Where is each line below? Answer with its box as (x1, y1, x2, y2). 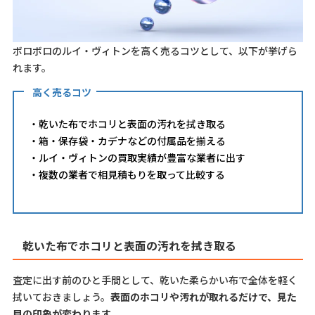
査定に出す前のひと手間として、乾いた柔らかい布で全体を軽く (12, 273, 297, 288)
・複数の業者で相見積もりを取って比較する (28, 167, 225, 182)
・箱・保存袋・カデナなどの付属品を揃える (28, 134, 226, 148)
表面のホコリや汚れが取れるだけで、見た (110, 290, 297, 304)
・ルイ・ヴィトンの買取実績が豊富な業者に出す (28, 150, 245, 165)
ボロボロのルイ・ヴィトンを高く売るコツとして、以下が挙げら (12, 44, 297, 58)
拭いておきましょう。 (12, 290, 110, 304)
